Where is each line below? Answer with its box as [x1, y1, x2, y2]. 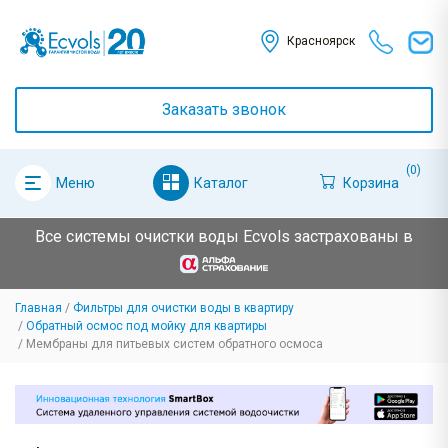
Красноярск [286, 34, 355, 49]
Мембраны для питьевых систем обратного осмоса [26, 337, 323, 352]
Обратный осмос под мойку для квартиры [26, 319, 267, 334]
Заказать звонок [162, 100, 286, 119]
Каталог [193, 174, 248, 191]
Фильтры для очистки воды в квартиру [73, 301, 294, 316]
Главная [15, 301, 62, 316]
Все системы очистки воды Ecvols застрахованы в [35, 227, 413, 246]
